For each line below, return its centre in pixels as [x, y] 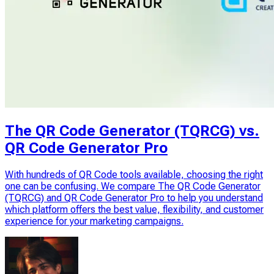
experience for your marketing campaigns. [94, 221]
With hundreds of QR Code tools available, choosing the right [134, 175]
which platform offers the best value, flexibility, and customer [134, 209]
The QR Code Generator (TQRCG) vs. [132, 131]
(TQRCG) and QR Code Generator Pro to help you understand [134, 198]
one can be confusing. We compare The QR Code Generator [133, 186]
